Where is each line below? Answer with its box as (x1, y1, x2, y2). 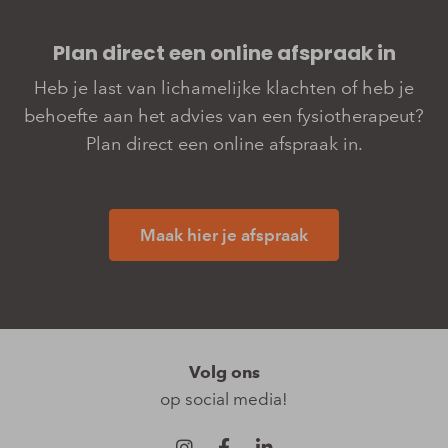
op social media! (160, 388, 288, 409)
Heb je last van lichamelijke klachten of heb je (34, 76, 414, 99)
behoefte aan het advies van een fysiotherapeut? (24, 104, 424, 127)
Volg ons (188, 361, 260, 382)
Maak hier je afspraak (140, 224, 308, 245)
